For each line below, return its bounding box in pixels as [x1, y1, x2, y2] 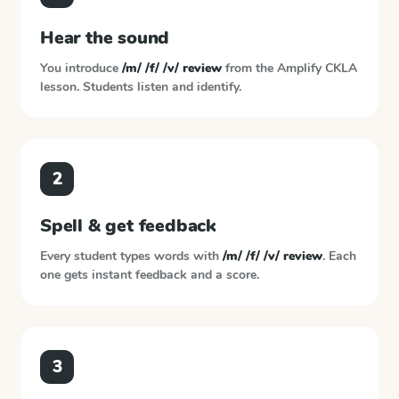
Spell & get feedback [40, 214, 216, 238]
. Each [322, 248, 356, 265]
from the [222, 60, 277, 77]
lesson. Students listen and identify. [40, 78, 241, 95]
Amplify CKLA [277, 60, 357, 77]
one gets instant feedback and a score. [40, 266, 259, 283]
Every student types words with [40, 248, 223, 265]
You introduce [40, 60, 122, 77]
